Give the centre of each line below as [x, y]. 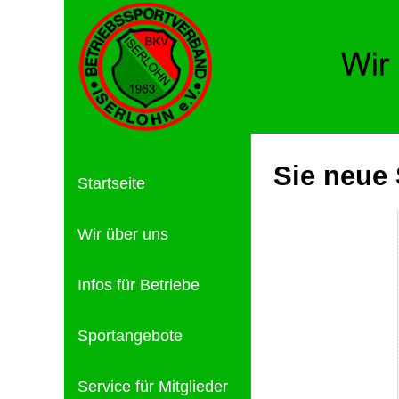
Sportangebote [130, 336]
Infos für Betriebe [138, 285]
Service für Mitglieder [153, 387]
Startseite [111, 183]
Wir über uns [123, 234]
